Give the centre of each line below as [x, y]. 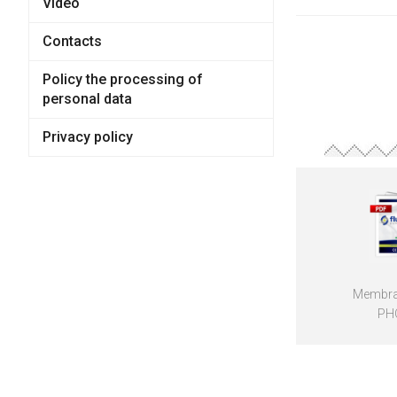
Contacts [72, 41]
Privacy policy [87, 137]
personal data [87, 99]
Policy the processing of [122, 79]
